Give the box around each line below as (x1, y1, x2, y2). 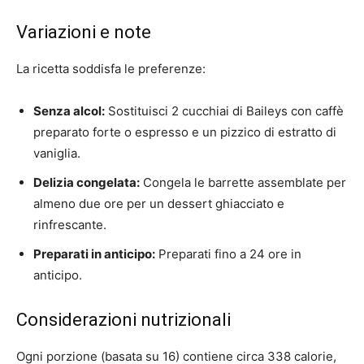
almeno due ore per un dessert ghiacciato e (33, 196, 284, 211)
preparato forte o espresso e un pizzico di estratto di (33, 124, 336, 140)
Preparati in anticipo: (33, 246, 155, 262)
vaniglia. (33, 145, 80, 161)
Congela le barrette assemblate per (140, 175, 346, 190)
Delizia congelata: (33, 175, 140, 190)
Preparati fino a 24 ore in (155, 246, 301, 262)
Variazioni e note (16, 22, 151, 42)
